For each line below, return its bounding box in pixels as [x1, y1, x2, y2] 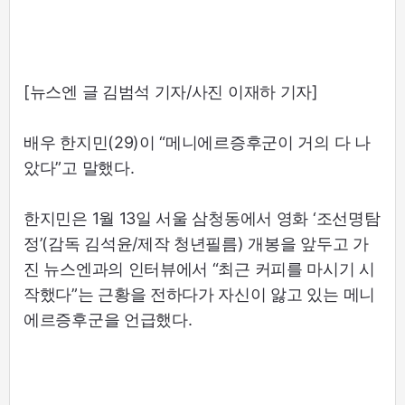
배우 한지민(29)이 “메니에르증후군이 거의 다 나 [24, 133, 371, 153]
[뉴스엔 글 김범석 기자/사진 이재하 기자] [24, 82, 318, 102]
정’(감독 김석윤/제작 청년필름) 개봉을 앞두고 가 [24, 234, 369, 254]
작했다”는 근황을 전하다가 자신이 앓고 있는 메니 [24, 285, 375, 305]
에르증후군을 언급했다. [24, 310, 193, 330]
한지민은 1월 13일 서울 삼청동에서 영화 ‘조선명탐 [24, 209, 381, 229]
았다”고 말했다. [24, 158, 135, 178]
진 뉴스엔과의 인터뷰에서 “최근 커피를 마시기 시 [24, 259, 375, 279]
